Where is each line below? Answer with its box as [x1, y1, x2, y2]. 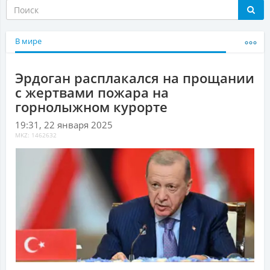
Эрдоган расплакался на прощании [15, 69, 254, 87]
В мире [15, 36, 42, 47]
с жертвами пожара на [15, 83, 169, 102]
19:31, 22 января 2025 [15, 119, 113, 131]
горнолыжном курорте [15, 98, 168, 116]
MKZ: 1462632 [15, 131, 57, 140]
